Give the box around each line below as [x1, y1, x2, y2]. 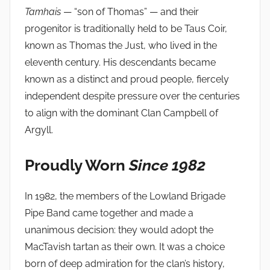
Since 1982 [129, 156, 206, 174]
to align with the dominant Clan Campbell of [25, 107, 218, 119]
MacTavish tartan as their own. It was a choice [25, 240, 225, 253]
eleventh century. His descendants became [25, 57, 216, 68]
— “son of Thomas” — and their [61, 6, 199, 17]
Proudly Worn [25, 156, 129, 174]
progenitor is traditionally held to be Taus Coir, [25, 23, 227, 34]
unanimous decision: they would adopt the [25, 224, 213, 236]
